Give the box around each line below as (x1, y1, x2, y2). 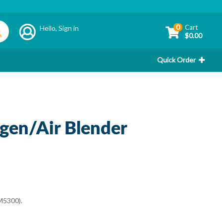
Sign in (58, 23, 79, 32)
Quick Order (157, 55, 196, 64)
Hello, (40, 23, 59, 32)
